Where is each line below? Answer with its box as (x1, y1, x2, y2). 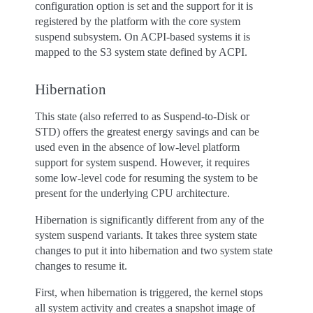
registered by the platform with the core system (35, 15, 240, 27)
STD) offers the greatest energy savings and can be (35, 126, 259, 138)
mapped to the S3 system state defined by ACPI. (35, 46, 247, 58)
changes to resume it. (35, 260, 127, 272)
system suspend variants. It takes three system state (35, 229, 257, 241)
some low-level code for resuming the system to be (35, 172, 258, 184)
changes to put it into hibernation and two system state (35, 245, 272, 256)
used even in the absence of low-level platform (35, 141, 240, 153)
